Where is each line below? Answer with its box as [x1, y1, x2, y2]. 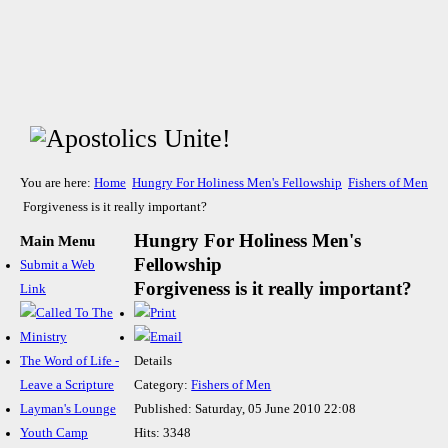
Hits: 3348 [134, 426, 192, 440]
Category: [134, 378, 192, 392]
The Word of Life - [20, 354, 119, 368]
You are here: [20, 176, 94, 190]
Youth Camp [20, 426, 88, 440]
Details [134, 354, 173, 368]
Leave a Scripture [20, 378, 114, 392]
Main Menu [20, 233, 95, 249]
